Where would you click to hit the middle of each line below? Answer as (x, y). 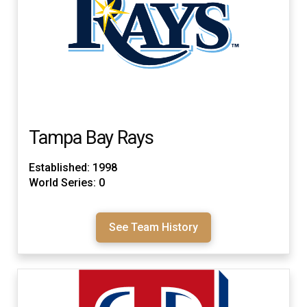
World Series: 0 (67, 182)
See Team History (153, 227)
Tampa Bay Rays (91, 137)
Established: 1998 (73, 167)
